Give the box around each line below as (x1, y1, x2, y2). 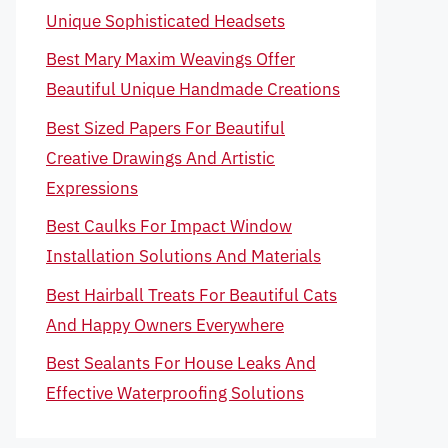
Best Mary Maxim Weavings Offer (46, 48, 295, 70)
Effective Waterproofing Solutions (46, 382, 304, 404)
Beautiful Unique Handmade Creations (46, 78, 340, 100)
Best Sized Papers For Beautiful (46, 116, 285, 139)
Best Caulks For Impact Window (46, 215, 292, 237)
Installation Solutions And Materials (46, 245, 321, 267)
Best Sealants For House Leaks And (46, 352, 316, 374)
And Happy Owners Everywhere (46, 313, 284, 336)
